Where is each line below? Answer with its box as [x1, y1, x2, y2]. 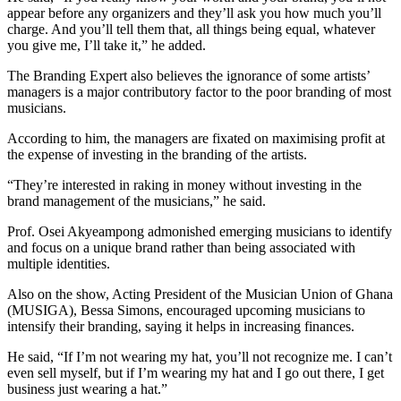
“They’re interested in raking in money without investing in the [7, 176, 362, 192]
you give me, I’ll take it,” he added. [7, 37, 206, 53]
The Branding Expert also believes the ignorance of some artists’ [7, 67, 370, 83]
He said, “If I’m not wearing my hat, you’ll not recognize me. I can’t [7, 348, 392, 364]
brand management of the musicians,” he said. [7, 192, 266, 209]
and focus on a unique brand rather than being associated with [7, 239, 355, 255]
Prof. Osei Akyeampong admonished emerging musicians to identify [7, 223, 392, 239]
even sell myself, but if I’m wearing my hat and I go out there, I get [7, 364, 384, 380]
